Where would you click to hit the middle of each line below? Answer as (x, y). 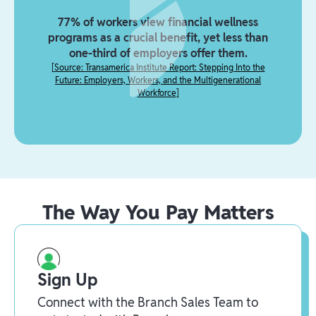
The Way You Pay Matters (158, 213)
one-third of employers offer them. (158, 54)
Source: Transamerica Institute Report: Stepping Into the (159, 68)
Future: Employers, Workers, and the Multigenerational (158, 80)
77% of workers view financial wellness (158, 23)
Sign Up (67, 280)
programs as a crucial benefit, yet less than (158, 38)
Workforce (157, 93)
